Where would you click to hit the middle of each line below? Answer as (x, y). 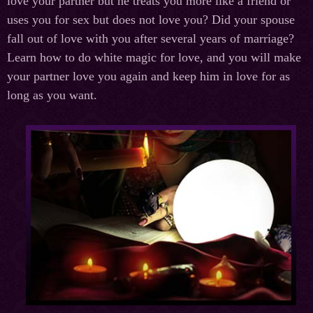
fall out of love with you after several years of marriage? (151, 39)
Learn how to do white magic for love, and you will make (154, 58)
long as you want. (52, 95)
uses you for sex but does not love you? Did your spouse (151, 20)
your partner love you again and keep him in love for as (148, 77)
